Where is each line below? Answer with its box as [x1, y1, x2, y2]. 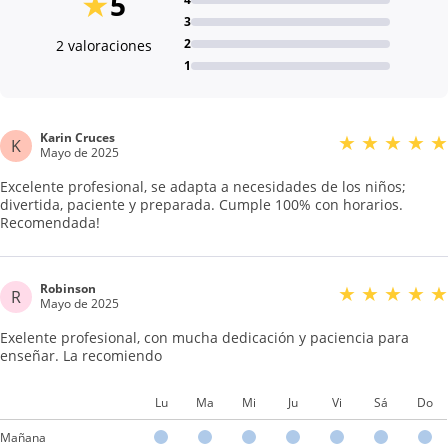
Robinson [40, 280, 96, 297]
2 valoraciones [55, 36, 152, 55]
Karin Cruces [40, 129, 115, 146]
